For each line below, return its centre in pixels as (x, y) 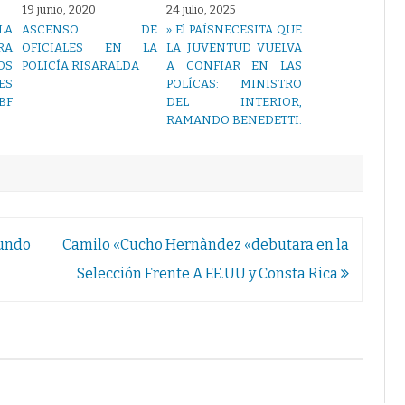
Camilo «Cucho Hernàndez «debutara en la (205, 245)
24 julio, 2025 (201, 10)
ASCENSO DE (89, 30)
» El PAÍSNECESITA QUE (234, 30)
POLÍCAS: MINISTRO (234, 84)
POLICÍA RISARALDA (80, 66)
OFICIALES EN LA (89, 48)
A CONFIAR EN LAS (234, 66)
